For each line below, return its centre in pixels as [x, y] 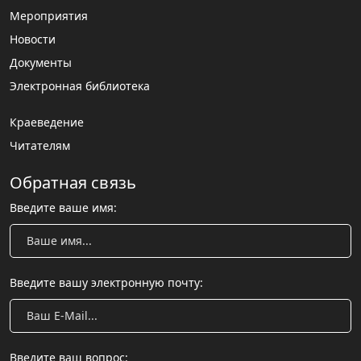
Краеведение [47, 122]
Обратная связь [73, 183]
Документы [41, 63]
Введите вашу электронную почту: [106, 283]
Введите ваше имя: [63, 208]
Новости [33, 39]
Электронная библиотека [80, 86]
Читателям [40, 146]
